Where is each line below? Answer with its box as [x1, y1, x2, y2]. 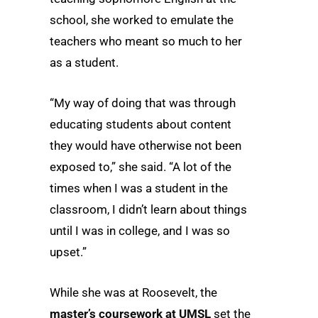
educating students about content [50, 117, 231, 132]
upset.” [50, 245, 87, 260]
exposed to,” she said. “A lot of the [50, 160, 231, 175]
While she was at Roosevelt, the [50, 285, 217, 300]
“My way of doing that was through [50, 96, 236, 111]
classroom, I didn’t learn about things [50, 202, 247, 217]
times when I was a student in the [50, 181, 228, 196]
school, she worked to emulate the [50, 13, 234, 27]
